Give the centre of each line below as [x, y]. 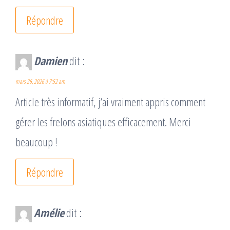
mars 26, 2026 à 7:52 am [40, 82]
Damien [51, 61]
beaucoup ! [36, 142]
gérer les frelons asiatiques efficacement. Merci [103, 122]
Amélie [49, 213]
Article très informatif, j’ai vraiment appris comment [110, 102]
